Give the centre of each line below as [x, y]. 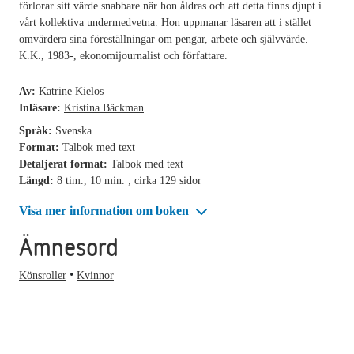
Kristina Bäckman [104, 107]
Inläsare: [41, 107]
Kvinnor [95, 276]
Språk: [37, 130]
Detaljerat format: [65, 164]
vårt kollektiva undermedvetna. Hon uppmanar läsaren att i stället [165, 22]
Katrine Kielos [71, 91]
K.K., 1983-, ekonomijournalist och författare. [123, 55]
